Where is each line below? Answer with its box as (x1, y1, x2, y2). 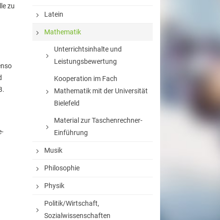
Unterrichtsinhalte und (54, 45, 122, 53)
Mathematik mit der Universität (54, 87, 148, 95)
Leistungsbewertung (54, 57, 117, 65)
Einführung (54, 129, 88, 137)
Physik (44, 182, 64, 190)
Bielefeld (54, 99, 80, 107)
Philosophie (44, 164, 80, 172)
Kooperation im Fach (54, 75, 117, 82)
